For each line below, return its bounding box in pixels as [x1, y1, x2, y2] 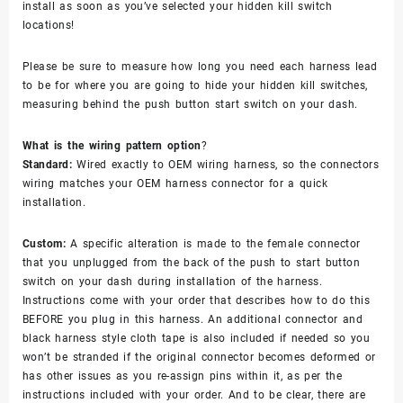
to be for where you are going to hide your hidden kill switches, [22, 78, 368, 92]
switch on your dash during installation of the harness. [22, 274, 323, 288]
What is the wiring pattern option [22, 139, 201, 152]
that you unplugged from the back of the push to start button [22, 255, 361, 269]
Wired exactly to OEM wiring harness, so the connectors [72, 157, 380, 171]
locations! [22, 18, 75, 31]
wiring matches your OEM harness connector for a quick [22, 176, 328, 190]
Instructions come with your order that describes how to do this [22, 293, 371, 307]
